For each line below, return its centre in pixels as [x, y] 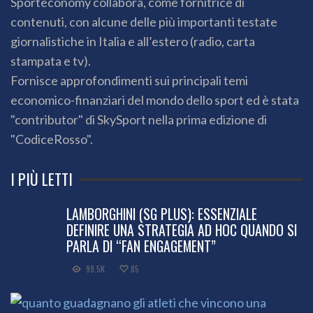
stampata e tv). [51, 61]
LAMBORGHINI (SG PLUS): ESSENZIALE [162, 214]
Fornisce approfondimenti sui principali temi [129, 81]
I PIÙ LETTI [42, 179]
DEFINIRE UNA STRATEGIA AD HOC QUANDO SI [182, 230]
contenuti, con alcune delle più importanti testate [144, 22]
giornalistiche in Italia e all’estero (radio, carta [133, 42]
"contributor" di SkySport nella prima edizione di [139, 120]
